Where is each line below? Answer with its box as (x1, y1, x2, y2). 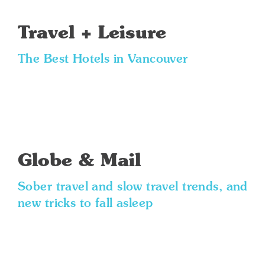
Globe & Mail (18, 153, 141, 170)
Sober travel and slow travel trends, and (18, 182, 248, 193)
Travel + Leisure (18, 25, 166, 43)
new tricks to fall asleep (18, 198, 153, 210)
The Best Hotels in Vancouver (18, 54, 188, 66)
